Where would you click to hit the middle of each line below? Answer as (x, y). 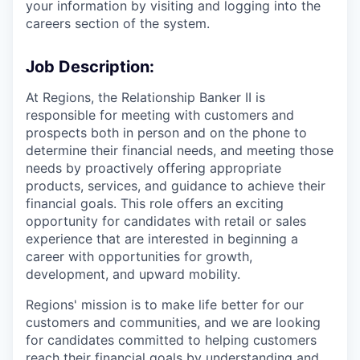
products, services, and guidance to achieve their (176, 186)
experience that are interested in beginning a (162, 239)
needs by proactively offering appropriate (153, 168)
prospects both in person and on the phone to (166, 133)
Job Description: (90, 67)
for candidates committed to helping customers (171, 340)
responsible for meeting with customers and (160, 115)
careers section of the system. (118, 23)
